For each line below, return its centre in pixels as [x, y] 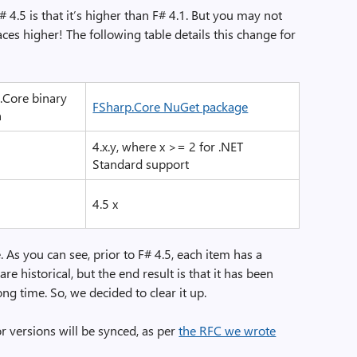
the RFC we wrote [228, 330]
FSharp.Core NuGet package [171, 106]
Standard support [141, 164]
